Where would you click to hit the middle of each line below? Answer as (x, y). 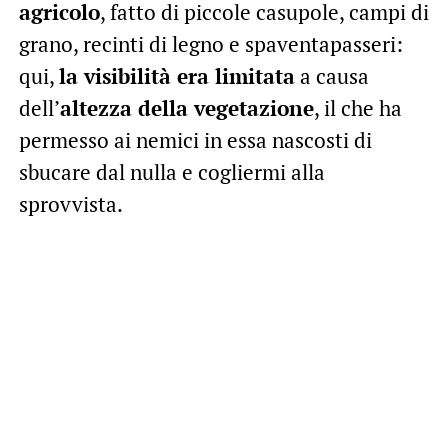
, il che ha (357, 108)
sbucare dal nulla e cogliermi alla (171, 172)
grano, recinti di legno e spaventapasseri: (210, 44)
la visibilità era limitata (176, 76)
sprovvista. (70, 204)
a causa (331, 76)
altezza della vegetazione (186, 108)
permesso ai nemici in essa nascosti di (195, 140)
